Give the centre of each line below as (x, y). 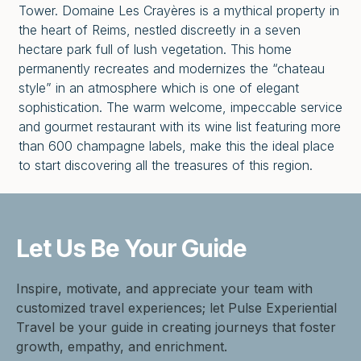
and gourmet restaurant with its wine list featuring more (180, 127)
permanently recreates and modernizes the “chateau (172, 69)
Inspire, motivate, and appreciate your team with (164, 288)
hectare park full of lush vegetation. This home (155, 50)
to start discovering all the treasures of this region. (166, 166)
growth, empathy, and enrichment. (122, 346)
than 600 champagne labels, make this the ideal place (176, 146)
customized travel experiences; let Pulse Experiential (176, 307)
